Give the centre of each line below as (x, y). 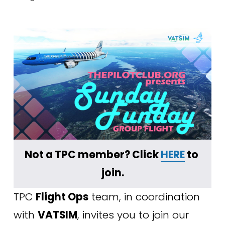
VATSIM (57, 215)
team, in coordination (144, 197)
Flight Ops (62, 197)
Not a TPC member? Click (93, 155)
